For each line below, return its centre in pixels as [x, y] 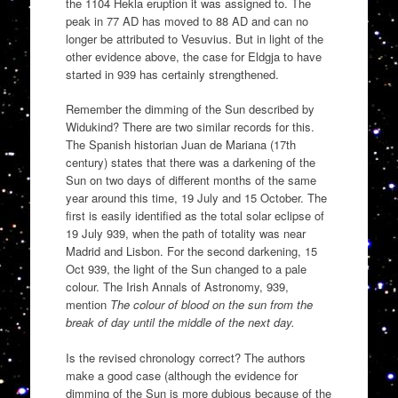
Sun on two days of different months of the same [191, 180]
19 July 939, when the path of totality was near [185, 234]
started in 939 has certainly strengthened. [172, 74]
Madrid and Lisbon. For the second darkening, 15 [191, 251]
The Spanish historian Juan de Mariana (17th [180, 145]
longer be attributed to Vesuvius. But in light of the [194, 38]
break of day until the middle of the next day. [180, 322]
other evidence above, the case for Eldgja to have [193, 56]
